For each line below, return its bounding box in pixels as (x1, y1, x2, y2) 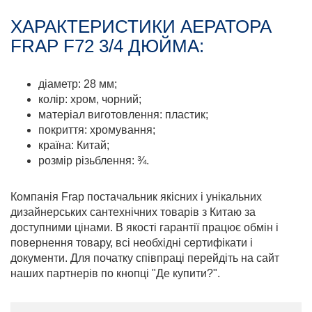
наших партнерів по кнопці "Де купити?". (10, 267, 220, 279)
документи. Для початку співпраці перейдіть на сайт (10, 252, 279, 264)
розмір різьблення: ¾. (38, 155, 149, 166)
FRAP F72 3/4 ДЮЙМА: (10, 36, 204, 56)
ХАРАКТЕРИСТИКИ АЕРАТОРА (10, 16, 272, 37)
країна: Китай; (38, 139, 109, 151)
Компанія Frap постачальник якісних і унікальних (10, 191, 262, 203)
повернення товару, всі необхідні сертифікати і (10, 237, 253, 249)
